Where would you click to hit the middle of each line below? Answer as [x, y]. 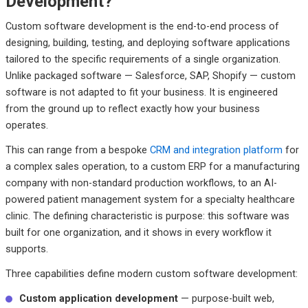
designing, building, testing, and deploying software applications [147, 42]
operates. [26, 125]
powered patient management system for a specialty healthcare [150, 199]
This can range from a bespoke [77, 150]
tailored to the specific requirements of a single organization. [143, 59]
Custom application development [98, 298]
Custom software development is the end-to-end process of [142, 26]
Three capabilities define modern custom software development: [151, 273]
